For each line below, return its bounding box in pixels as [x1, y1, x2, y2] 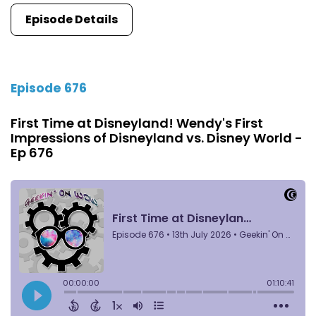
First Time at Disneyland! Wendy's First [11, 114, 263, 133]
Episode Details [25, 11, 118, 28]
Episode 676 [11, 80, 87, 97]
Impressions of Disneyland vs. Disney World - [11, 129, 303, 147]
